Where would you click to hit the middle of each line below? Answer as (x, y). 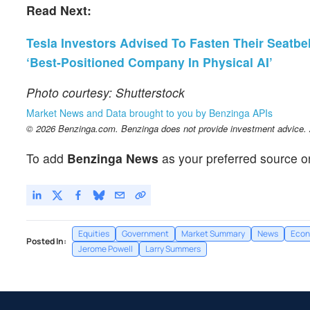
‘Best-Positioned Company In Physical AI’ (149, 62)
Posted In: (46, 241)
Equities (94, 234)
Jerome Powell (106, 249)
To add (47, 158)
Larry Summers (173, 249)
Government (145, 234)
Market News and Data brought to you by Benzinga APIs (149, 113)
